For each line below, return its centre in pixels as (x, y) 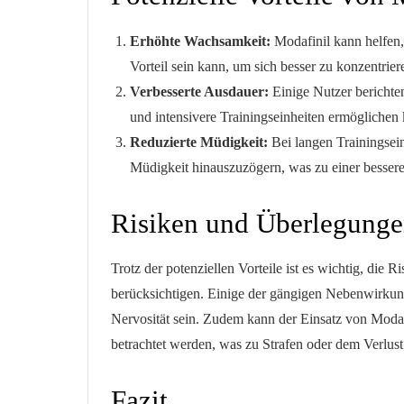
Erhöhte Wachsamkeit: (200, 41)
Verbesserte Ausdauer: (199, 91)
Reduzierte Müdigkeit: (198, 142)
